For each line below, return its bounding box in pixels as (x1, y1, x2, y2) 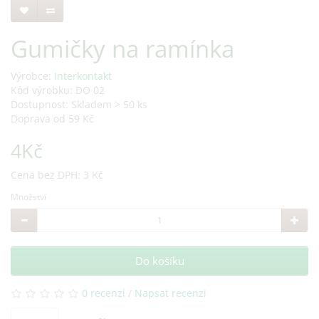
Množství (11, 191, 46, 203)
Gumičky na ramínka (11, 33, 234, 65)
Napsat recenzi (135, 286, 206, 300)
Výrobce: (11, 69, 54, 83)
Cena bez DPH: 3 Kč (11, 168, 103, 182)
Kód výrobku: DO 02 (11, 83, 105, 97)
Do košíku (135, 253, 184, 268)
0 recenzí (82, 286, 125, 300)
